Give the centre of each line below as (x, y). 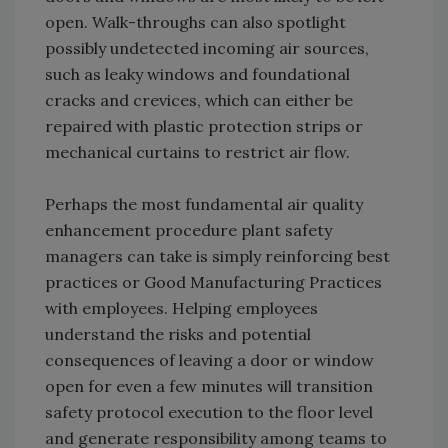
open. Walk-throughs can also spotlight (195, 22)
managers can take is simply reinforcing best (217, 256)
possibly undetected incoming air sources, (207, 48)
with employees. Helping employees (181, 308)
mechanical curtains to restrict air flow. (197, 152)
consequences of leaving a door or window (209, 360)
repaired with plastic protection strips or (204, 126)
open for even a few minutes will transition (209, 386)
